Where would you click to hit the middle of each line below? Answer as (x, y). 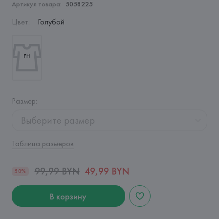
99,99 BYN (57, 171)
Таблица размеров (43, 143)
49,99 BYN (107, 171)
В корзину (68, 196)
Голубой (51, 22)
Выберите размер (58, 120)
